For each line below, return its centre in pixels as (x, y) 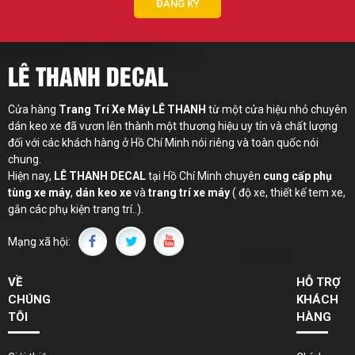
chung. (26, 160)
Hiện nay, (30, 176)
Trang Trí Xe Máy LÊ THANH (132, 110)
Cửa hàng (33, 110)
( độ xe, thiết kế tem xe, (288, 193)
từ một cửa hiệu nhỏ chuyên (277, 110)
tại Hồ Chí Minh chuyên (204, 176)
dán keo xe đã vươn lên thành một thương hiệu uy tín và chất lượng (173, 126)
